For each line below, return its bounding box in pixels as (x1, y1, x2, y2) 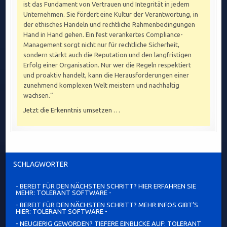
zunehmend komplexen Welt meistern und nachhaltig (23, 82, 180, 89)
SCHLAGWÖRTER (13, 160, 68, 169)
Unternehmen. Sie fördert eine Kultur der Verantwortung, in (23, 11, 199, 18)
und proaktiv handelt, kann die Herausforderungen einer (23, 71, 190, 79)
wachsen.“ (23, 92, 53, 99)
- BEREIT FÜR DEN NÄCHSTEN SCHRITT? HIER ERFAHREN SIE (16, 182, 197, 190)
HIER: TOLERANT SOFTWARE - (16, 208, 108, 215)
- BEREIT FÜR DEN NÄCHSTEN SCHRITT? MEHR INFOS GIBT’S (16, 201, 199, 209)
